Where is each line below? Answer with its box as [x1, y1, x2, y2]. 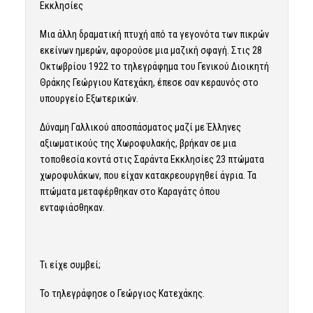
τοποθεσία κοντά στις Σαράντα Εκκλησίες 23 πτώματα [39, 154, 264, 165]
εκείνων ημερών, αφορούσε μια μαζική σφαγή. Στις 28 [39, 45, 262, 57]
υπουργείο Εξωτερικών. [39, 93, 138, 105]
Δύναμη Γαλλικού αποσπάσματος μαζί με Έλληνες [39, 122, 241, 133]
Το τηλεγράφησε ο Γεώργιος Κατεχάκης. [39, 287, 205, 299]
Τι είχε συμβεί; [39, 259, 101, 270]
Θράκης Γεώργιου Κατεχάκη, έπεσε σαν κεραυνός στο [39, 77, 259, 89]
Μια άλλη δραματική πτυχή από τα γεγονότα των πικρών [39, 29, 269, 41]
